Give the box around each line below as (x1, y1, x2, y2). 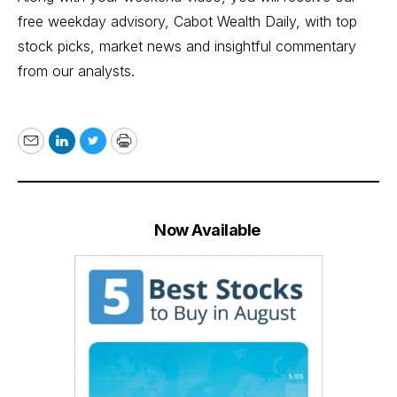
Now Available (154, 220, 261, 239)
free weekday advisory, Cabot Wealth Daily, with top (18, 12, 357, 30)
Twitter (91, 142, 144, 160)
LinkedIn (60, 142, 124, 160)
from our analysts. (18, 61, 135, 80)
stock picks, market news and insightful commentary (18, 36, 356, 55)
